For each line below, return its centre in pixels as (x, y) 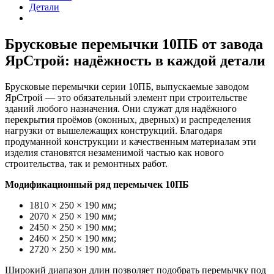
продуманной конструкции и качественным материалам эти (131, 141)
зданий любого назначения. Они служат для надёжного (121, 108)
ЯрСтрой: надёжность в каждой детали (135, 60)
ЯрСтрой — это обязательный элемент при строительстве (126, 97)
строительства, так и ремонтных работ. (86, 163)
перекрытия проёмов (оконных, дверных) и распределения (128, 119)
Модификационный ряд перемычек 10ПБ (97, 184)
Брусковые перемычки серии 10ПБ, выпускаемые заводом (127, 86)
